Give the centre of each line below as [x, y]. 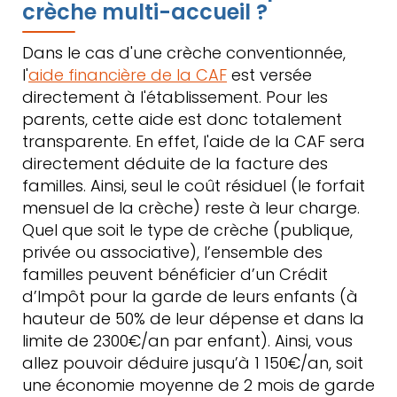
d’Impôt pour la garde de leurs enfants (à [190, 296]
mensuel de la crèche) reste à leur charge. [191, 208]
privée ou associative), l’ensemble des [172, 252]
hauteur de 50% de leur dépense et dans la [193, 319]
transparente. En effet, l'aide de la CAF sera [194, 141]
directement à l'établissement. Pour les [175, 97]
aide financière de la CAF [128, 75]
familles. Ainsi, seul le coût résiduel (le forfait [194, 186]
